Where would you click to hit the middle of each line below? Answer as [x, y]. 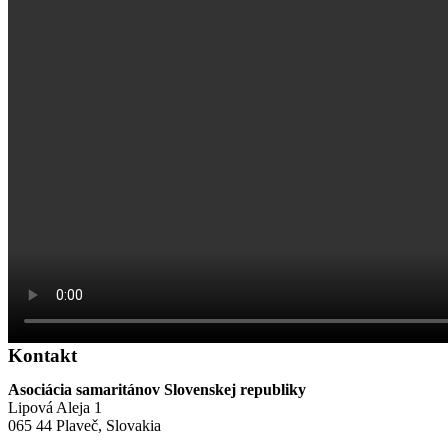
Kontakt [42, 355]
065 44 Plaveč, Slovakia [84, 425]
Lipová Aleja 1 [55, 407]
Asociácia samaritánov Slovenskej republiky [157, 389]
